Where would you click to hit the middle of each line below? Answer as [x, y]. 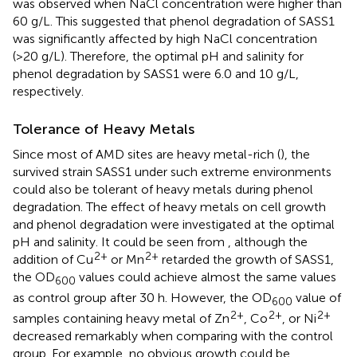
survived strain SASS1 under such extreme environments [172, 171]
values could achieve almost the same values [206, 277]
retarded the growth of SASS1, [246, 259]
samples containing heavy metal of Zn [121, 318]
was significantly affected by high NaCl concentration [165, 38]
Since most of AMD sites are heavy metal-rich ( [147, 154]
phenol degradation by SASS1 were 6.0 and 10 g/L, [156, 73]
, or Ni [299, 318]
